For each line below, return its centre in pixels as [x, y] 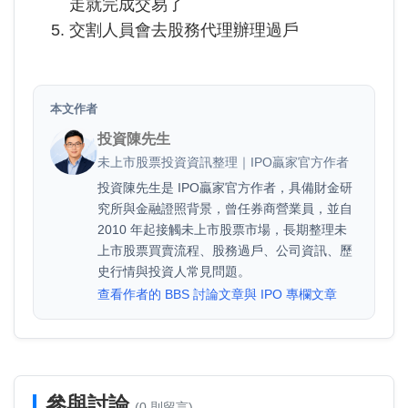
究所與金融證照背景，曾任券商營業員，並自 [225, 209]
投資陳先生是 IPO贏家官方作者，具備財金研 [225, 188]
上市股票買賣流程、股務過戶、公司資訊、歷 [225, 250]
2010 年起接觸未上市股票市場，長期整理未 [222, 229]
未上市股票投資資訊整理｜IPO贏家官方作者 [223, 162]
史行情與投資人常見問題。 [174, 271]
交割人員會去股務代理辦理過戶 [184, 30]
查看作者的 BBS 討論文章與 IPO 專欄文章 [217, 294]
